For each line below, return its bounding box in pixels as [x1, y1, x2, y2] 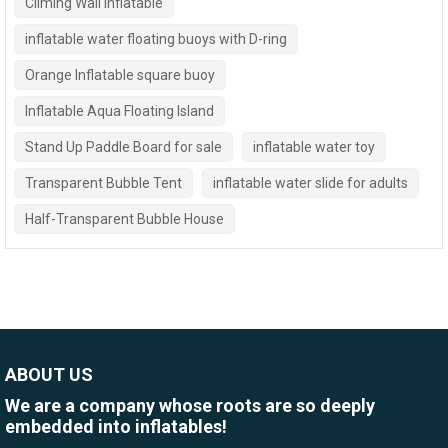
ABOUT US [5, 363, 93, 385]
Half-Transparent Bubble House [25, 210, 224, 227]
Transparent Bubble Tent [25, 174, 182, 191]
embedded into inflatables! [5, 415, 227, 437]
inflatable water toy [253, 138, 375, 155]
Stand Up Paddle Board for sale [25, 138, 222, 155]
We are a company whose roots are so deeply [5, 394, 375, 416]
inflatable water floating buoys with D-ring [25, 30, 287, 47]
